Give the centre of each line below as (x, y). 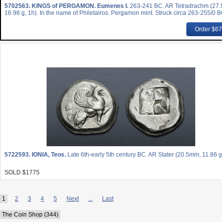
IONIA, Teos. (50, 155)
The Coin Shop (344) (30, 215)
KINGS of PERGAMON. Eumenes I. (81, 6)
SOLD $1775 (22, 172)
